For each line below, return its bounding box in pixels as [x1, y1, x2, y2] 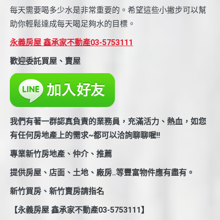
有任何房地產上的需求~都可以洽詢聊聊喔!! [10, 131, 160, 140]
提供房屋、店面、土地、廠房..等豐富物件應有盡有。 [10, 168, 194, 178]
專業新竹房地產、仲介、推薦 [10, 149, 112, 159]
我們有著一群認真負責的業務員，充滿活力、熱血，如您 [10, 117, 206, 127]
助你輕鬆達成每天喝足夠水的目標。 [10, 19, 136, 29]
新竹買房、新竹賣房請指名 [10, 187, 104, 196]
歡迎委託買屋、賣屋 [10, 56, 81, 66]
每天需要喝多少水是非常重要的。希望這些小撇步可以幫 [10, 5, 206, 15]
